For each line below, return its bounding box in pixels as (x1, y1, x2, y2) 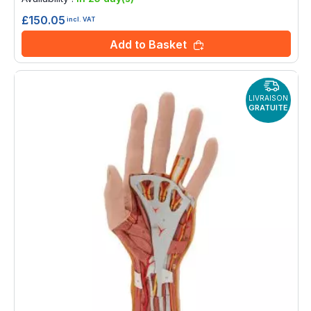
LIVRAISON (249, 94, 288, 103)
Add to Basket (109, 37, 187, 52)
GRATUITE (249, 103, 288, 113)
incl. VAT (67, 15, 95, 23)
